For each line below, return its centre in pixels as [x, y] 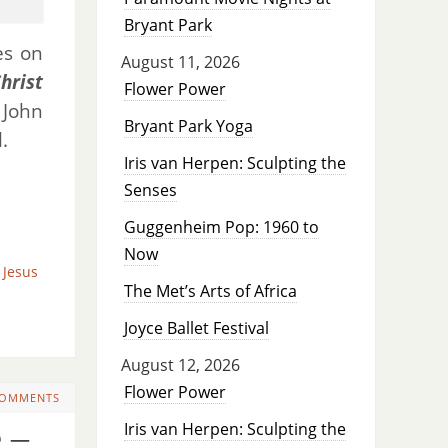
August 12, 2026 [180, 365]
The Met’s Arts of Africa [210, 291]
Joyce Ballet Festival [196, 328]
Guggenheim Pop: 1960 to [221, 227]
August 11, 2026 [180, 62]
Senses [150, 190]
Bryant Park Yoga [188, 126]
